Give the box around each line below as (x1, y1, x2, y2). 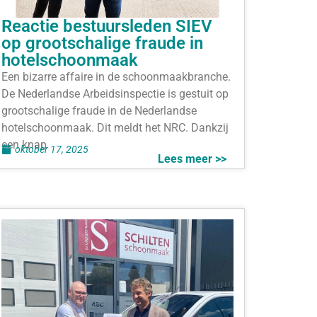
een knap (1, 138, 47, 152)
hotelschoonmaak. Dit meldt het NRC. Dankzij (1, 121, 229, 135)
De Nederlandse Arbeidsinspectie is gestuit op (1, 87, 229, 101)
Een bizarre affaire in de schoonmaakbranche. (1, 70, 231, 84)
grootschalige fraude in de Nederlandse (1, 104, 197, 118)
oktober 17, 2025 (15, 143, 88, 155)
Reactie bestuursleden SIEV (1, 16, 212, 37)
